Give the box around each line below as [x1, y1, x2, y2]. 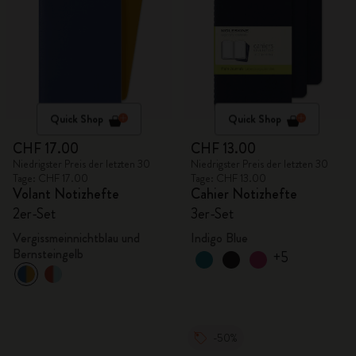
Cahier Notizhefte [191, 184, 297, 204]
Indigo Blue [191, 229, 248, 247]
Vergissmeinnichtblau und [13, 229, 140, 247]
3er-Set [191, 203, 234, 224]
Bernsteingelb [13, 245, 83, 263]
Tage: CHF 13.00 [191, 170, 266, 186]
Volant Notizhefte [13, 184, 119, 204]
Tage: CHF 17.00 [13, 170, 88, 186]
